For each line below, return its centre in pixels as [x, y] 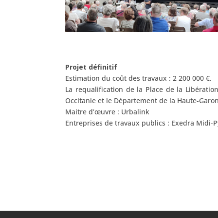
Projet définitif [91, 67]
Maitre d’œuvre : [92, 111]
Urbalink [136, 111]
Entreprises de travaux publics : [118, 123]
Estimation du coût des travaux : [118, 78]
